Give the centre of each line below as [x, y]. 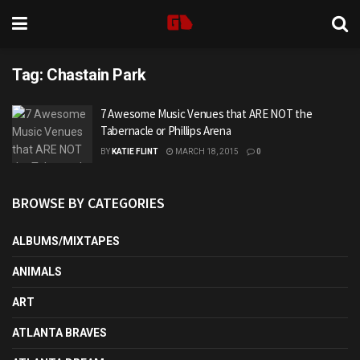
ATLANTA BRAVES [59, 332]
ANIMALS [37, 271]
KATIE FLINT [135, 151]
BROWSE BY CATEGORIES [88, 202]
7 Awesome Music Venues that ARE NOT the [207, 114]
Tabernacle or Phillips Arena [166, 131]
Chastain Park [96, 75]
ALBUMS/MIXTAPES [66, 241]
